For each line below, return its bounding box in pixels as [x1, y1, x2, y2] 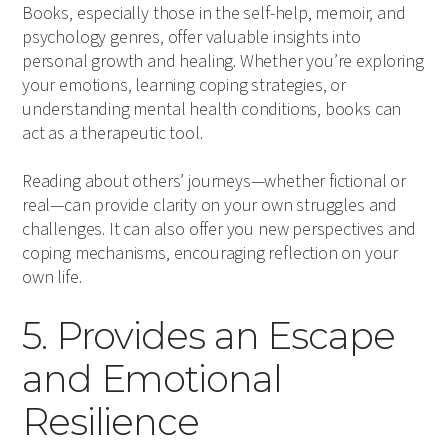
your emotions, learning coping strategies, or [22, 73, 346, 99]
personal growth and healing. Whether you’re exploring [22, 49, 424, 75]
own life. [22, 265, 82, 291]
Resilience [22, 399, 199, 445]
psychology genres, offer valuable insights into [22, 25, 361, 51]
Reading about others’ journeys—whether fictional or [22, 169, 406, 195]
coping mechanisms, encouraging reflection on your [22, 241, 399, 267]
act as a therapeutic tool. [22, 121, 203, 147]
